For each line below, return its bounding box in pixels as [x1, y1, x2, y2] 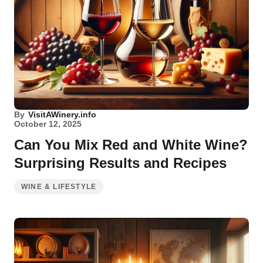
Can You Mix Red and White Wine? [14, 137, 248, 153]
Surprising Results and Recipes [14, 155, 227, 171]
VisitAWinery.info [28, 110, 96, 119]
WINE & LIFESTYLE [21, 183, 97, 191]
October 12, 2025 [14, 119, 82, 129]
